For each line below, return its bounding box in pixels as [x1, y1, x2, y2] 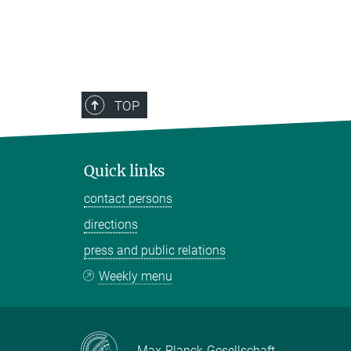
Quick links [84, 161, 165, 180]
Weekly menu [99, 268, 173, 284]
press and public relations [84, 242, 226, 258]
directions [84, 216, 138, 232]
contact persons [84, 190, 172, 206]
